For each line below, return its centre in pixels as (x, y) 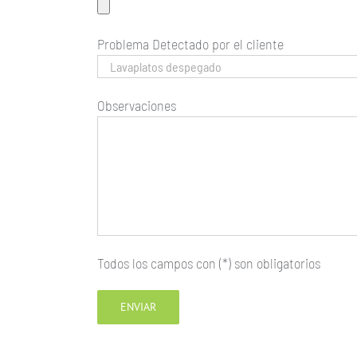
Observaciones (137, 106)
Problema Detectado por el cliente (190, 44)
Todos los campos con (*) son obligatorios (209, 263)
